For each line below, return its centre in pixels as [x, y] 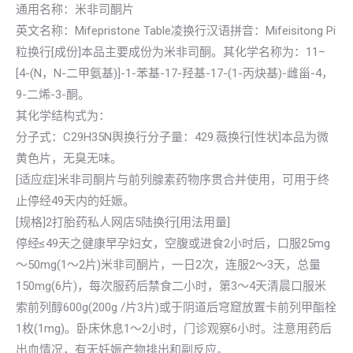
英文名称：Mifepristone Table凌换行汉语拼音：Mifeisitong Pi [176, 31]
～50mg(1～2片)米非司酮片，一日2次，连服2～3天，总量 [168, 265]
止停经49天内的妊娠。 [75, 201]
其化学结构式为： [63, 116]
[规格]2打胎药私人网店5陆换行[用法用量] [123, 222]
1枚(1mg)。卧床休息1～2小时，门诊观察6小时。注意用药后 [174, 329]
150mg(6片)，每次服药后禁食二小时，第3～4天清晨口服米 [171, 286]
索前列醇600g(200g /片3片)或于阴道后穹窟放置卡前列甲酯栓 [176, 307]
